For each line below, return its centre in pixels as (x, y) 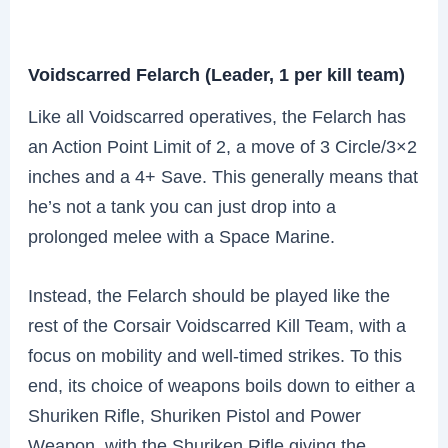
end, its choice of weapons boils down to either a (222, 385)
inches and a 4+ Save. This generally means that (223, 176)
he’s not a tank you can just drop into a (182, 206)
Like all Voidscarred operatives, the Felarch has (217, 116)
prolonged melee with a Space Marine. (182, 236)
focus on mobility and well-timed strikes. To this (215, 355)
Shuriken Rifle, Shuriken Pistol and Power (195, 415)
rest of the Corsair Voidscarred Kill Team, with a (217, 325)
